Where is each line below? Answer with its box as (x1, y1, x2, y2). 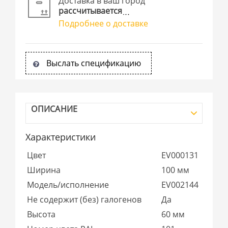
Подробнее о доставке (59, 17, 149, 29)
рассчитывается (59, 5, 123, 16)
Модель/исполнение (27, 179, 109, 190)
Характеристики (25, 130, 96, 143)
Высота (27, 208, 56, 220)
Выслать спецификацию (46, 57, 141, 69)
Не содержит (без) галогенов (27, 193, 142, 205)
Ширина (27, 164, 61, 176)
